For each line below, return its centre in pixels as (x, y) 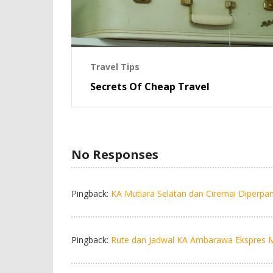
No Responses (115, 155)
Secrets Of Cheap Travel (150, 86)
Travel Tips (115, 66)
